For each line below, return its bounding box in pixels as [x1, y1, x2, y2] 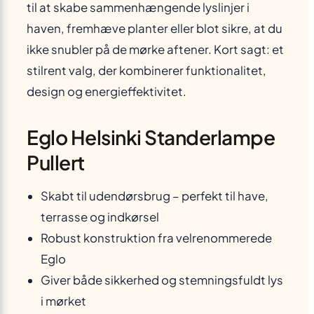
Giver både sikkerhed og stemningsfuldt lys [41, 272, 283, 287]
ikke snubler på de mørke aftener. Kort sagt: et [27, 41, 284, 57]
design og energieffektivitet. [27, 83, 186, 99]
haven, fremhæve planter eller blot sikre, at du [27, 20, 282, 36]
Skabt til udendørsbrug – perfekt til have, [41, 188, 268, 203]
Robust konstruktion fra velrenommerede [41, 230, 272, 245]
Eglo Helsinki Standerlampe [27, 124, 275, 149]
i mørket [41, 293, 86, 308]
